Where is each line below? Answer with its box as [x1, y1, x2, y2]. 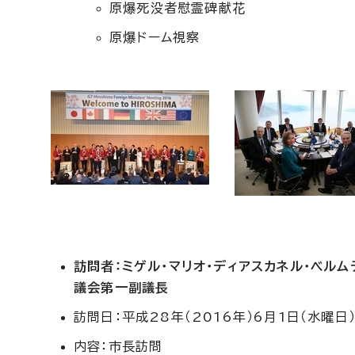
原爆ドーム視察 [109, 31, 200, 44]
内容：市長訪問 [74, 340, 163, 353]
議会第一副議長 [74, 281, 170, 294]
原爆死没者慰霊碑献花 [109, 2, 246, 14]
